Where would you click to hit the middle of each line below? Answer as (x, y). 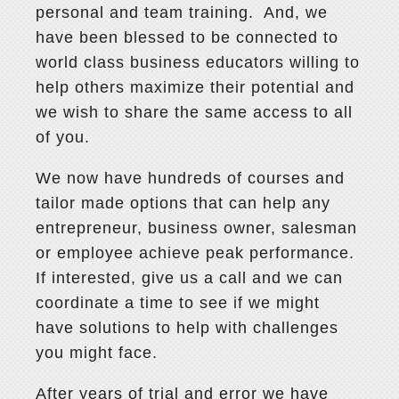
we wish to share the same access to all (195, 113)
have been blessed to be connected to (187, 38)
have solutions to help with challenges (187, 328)
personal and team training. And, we (182, 13)
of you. (63, 138)
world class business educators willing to (198, 63)
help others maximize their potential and (195, 88)
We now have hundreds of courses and (191, 179)
